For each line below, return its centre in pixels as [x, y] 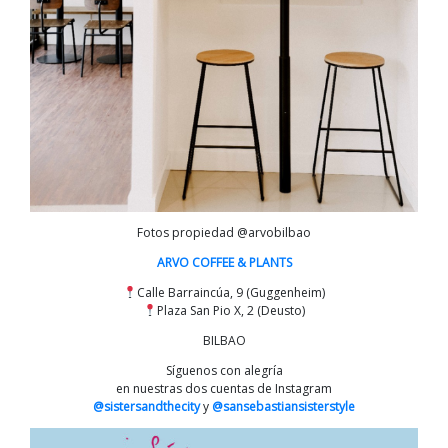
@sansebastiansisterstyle [283, 407]
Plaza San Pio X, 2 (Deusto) [230, 311]
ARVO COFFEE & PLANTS [224, 263]
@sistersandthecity [146, 407]
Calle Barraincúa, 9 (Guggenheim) [230, 293]
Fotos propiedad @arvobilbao [224, 233]
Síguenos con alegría [224, 371]
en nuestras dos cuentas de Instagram [224, 389]
